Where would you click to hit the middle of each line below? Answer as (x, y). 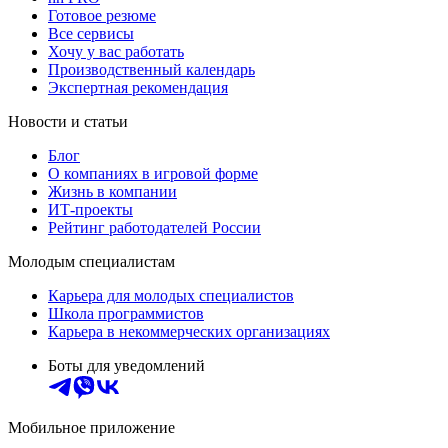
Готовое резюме (102, 15)
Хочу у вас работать (116, 51)
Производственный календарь (151, 69)
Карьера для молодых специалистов (171, 295)
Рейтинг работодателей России (154, 227)
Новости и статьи (68, 121)
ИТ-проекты (90, 209)
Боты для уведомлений (126, 365)
